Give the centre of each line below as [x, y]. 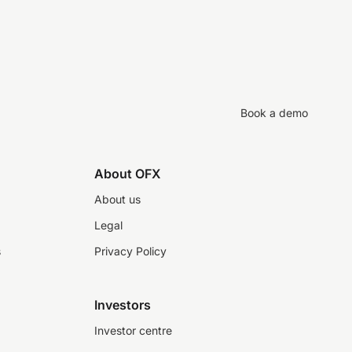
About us [117, 199]
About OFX [128, 174]
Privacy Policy [130, 251]
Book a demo [274, 112]
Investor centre [133, 330]
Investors [123, 305]
